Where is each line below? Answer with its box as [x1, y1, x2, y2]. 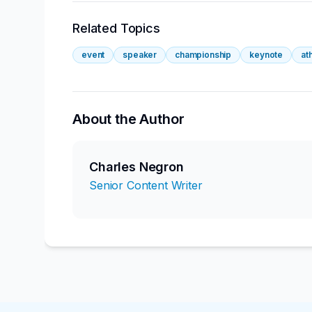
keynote [249, 49, 283, 60]
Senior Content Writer [89, 178, 203, 192]
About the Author [72, 110, 185, 127]
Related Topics [72, 20, 160, 36]
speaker [123, 49, 157, 60]
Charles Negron [89, 159, 184, 174]
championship [175, 49, 232, 60]
